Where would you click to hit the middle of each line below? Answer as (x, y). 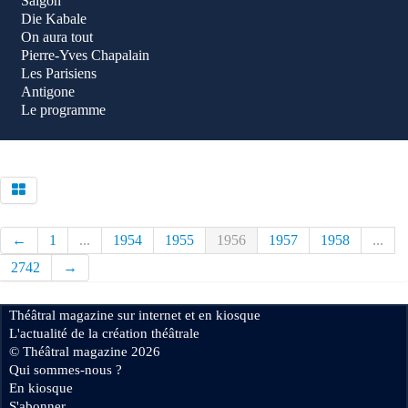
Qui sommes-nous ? (66, 370)
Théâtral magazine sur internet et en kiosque (135, 315)
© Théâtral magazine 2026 (85, 352)
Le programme (63, 110)
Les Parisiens (59, 73)
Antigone (48, 92)
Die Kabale (54, 19)
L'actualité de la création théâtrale (104, 333)
